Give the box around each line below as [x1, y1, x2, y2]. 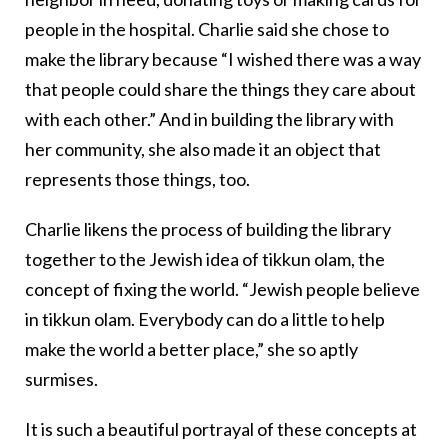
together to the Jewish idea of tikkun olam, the [25, 247, 385, 270]
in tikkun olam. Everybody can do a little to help [25, 307, 385, 330]
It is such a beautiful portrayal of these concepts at [25, 417, 417, 440]
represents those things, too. [25, 167, 250, 190]
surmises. [25, 367, 98, 390]
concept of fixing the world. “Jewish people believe [25, 277, 420, 300]
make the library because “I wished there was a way [25, 47, 421, 70]
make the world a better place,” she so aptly [25, 337, 358, 360]
